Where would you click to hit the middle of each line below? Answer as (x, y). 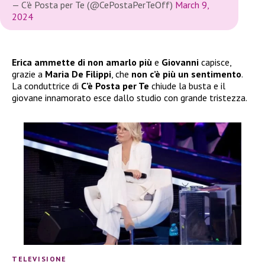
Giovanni (181, 62)
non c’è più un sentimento (186, 74)
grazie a (28, 74)
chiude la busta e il (187, 85)
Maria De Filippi (78, 74)
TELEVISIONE (39, 258)
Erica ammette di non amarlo (74, 62)
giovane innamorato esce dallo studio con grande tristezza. (130, 97)
